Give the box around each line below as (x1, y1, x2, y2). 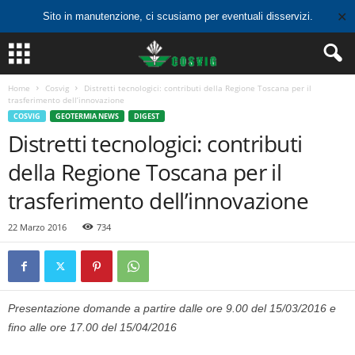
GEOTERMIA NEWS (55, 111, 119, 121)
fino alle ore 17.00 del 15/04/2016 (8, 321, 177, 334)
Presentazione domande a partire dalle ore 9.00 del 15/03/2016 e (8, 302, 336, 315)
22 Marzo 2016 (8, 221, 67, 233)
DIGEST (134, 111, 159, 121)
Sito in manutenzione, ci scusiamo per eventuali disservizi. (42, 10, 313, 22)
